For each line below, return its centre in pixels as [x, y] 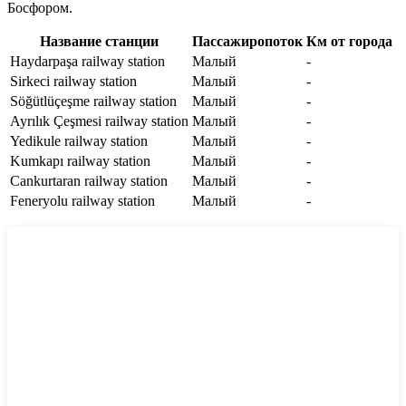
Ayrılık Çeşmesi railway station [99, 121]
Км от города [349, 41]
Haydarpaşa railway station [87, 61]
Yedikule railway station [79, 140]
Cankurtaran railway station [89, 180]
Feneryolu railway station [82, 200]
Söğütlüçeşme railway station [93, 101]
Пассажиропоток [247, 41]
